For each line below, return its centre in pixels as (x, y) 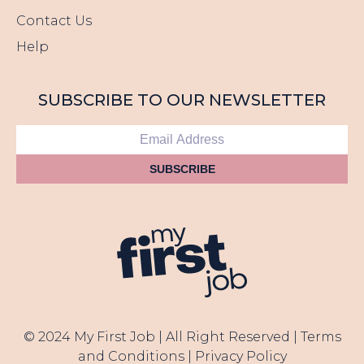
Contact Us (54, 21)
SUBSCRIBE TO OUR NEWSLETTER (182, 100)
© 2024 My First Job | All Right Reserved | (162, 337)
